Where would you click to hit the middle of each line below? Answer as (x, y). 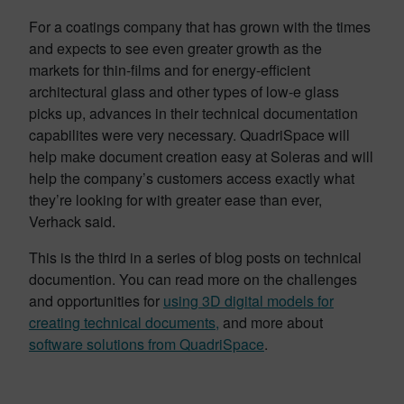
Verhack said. (72, 221)
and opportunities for (96, 300)
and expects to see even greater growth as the (175, 48)
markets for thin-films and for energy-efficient (170, 69)
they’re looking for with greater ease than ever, (175, 199)
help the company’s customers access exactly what (192, 178)
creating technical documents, (124, 322)
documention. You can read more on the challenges (193, 279)
